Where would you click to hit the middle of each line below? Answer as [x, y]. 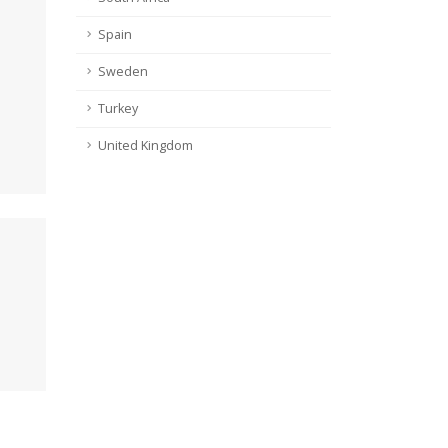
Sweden [123, 72]
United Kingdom [145, 146]
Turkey [118, 109]
